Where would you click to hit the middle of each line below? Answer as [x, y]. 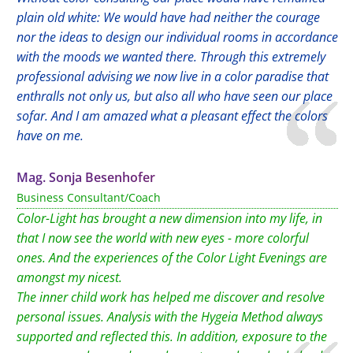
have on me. [50, 136]
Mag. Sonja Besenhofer [86, 177]
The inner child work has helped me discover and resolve [171, 297]
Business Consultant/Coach [89, 197]
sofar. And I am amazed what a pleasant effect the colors [172, 116]
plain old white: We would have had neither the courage [168, 17]
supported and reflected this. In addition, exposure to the [172, 336]
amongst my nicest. [69, 277]
